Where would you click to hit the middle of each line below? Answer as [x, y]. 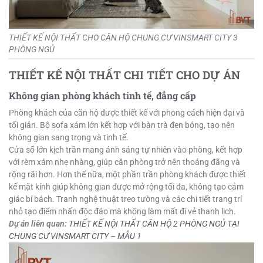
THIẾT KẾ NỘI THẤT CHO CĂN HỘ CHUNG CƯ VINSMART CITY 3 [123, 38]
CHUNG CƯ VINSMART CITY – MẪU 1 [75, 236]
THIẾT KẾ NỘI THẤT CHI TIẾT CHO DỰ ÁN [124, 75]
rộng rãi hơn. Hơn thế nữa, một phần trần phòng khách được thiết [127, 175]
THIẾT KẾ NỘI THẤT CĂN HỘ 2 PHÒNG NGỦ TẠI [154, 224]
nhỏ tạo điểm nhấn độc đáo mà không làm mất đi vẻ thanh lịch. [122, 212]
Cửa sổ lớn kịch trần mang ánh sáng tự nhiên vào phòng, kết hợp [126, 150]
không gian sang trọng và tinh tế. [70, 138]
